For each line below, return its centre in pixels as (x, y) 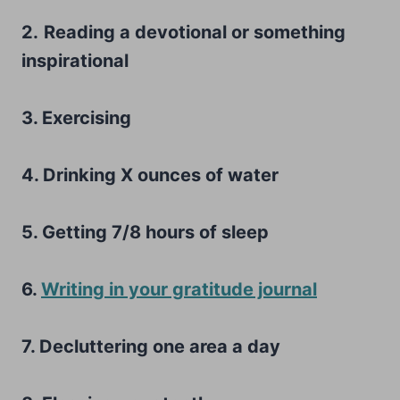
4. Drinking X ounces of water (150, 175)
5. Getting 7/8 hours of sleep (145, 232)
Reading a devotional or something (195, 32)
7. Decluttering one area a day (151, 346)
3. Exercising (76, 117)
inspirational (75, 60)
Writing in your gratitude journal (179, 289)
